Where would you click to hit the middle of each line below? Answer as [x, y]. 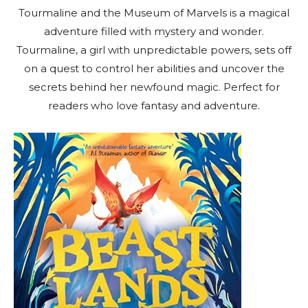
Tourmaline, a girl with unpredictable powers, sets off [154, 49]
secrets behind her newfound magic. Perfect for [154, 87]
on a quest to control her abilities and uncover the [154, 68]
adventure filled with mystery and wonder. [154, 31]
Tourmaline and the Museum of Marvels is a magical [154, 12]
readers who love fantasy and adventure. [154, 105]
